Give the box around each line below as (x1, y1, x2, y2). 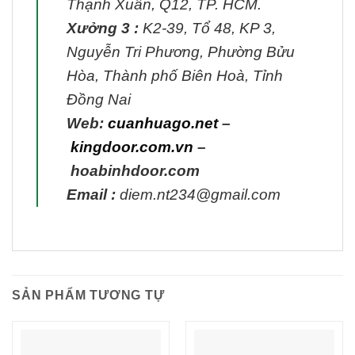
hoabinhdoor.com (71, 162, 200, 179)
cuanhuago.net (108, 114, 218, 132)
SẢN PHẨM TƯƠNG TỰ (12, 288, 165, 302)
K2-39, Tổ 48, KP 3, (139, 19, 276, 36)
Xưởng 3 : (67, 19, 139, 36)
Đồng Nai (67, 90, 131, 108)
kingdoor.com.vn (71, 138, 193, 155)
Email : (67, 185, 116, 203)
